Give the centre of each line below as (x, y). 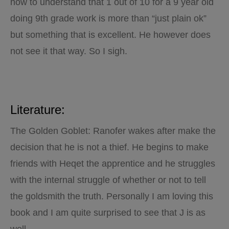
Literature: (38, 110)
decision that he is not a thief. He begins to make (109, 147)
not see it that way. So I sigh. (69, 51)
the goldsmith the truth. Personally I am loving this (112, 196)
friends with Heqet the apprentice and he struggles (113, 164)
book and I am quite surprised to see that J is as (108, 213)
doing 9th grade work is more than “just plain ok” (108, 18)
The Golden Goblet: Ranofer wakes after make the (113, 131)
